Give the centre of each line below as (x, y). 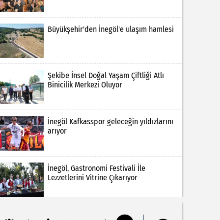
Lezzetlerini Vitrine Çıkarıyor (92, 177)
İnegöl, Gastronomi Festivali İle (96, 168)
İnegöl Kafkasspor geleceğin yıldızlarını (110, 122)
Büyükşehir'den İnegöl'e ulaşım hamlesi (110, 29)
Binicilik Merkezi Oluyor (85, 84)
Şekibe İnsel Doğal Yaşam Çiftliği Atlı (106, 75)
